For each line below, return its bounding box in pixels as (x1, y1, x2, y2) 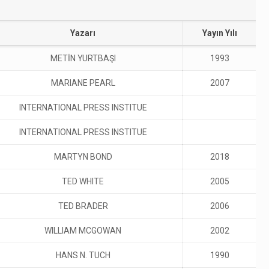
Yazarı (70, 28, 95, 38)
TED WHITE (62, 177, 104, 186)
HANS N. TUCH (55, 250, 110, 260)
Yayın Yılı (202, 28, 237, 38)
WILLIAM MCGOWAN (44, 226, 121, 235)
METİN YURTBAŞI (50, 53, 116, 63)
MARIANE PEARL (50, 78, 115, 88)
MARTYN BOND (53, 152, 112, 162)
